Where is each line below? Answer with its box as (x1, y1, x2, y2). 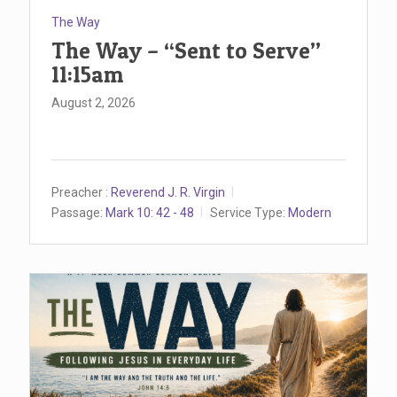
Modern (288, 206, 331, 221)
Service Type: (210, 206, 285, 221)
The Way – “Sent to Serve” (51, 37, 321, 65)
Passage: (51, 206, 103, 221)
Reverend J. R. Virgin (111, 185, 225, 200)
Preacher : (51, 185, 108, 200)
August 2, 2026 (51, 96, 136, 111)
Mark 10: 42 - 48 (105, 206, 194, 221)
